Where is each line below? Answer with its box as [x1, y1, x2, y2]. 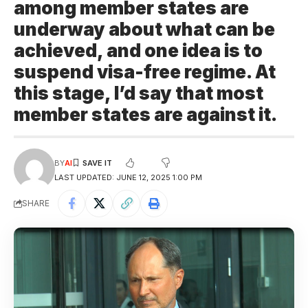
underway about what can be [14, 18, 275, 40]
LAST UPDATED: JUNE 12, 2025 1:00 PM [54, 172, 202, 182]
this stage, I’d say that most [14, 82, 263, 104]
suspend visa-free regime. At [14, 60, 276, 82]
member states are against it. [14, 103, 283, 125]
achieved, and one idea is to [14, 39, 263, 61]
